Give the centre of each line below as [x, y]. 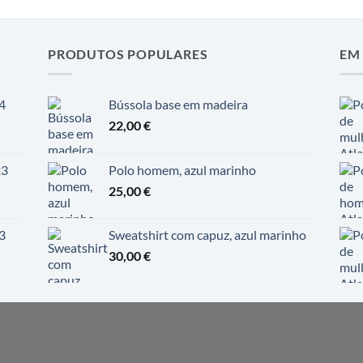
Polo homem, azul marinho [182, 169]
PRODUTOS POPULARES [128, 54]
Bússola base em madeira [178, 104]
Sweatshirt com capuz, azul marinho [207, 234]
